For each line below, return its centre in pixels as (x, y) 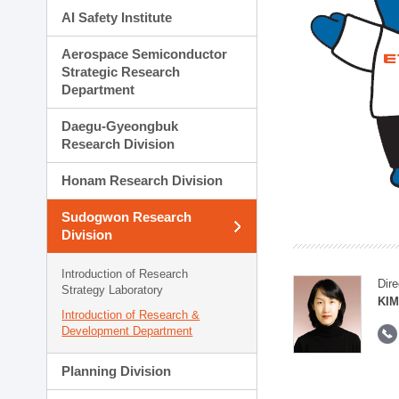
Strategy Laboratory (113, 290)
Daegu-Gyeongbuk (120, 126)
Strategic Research (121, 72)
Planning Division (117, 371)
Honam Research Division (142, 180)
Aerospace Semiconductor (145, 54)
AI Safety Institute (117, 17)
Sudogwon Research (127, 217)
